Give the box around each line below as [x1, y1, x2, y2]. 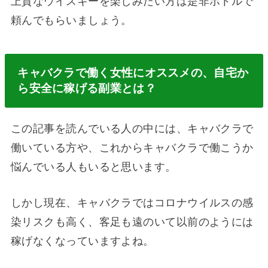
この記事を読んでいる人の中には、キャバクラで [10, 122, 254, 135]
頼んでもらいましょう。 [10, 14, 132, 27]
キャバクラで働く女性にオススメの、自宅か [17, 66, 249, 79]
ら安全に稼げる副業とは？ [17, 81, 156, 95]
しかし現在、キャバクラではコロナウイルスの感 [10, 197, 254, 209]
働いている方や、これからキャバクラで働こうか [10, 141, 254, 154]
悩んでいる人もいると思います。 [10, 160, 176, 173]
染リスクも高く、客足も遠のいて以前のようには [10, 216, 254, 229]
